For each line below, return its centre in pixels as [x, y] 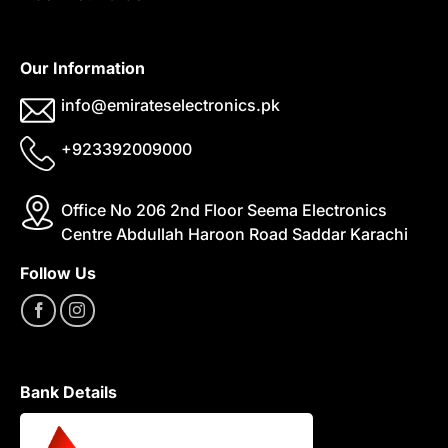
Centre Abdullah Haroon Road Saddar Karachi [234, 234]
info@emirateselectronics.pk [170, 105]
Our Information [82, 68]
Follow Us [57, 273]
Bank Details [68, 392]
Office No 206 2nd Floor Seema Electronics [223, 210]
